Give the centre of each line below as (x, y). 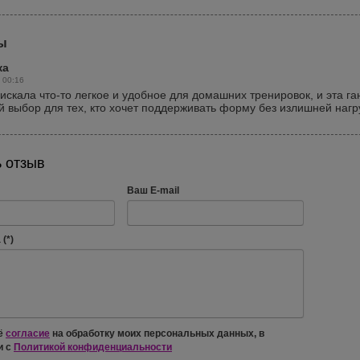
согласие (28, 334)
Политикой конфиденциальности (93, 347)
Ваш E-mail (153, 191)
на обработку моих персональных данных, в (157, 334)
